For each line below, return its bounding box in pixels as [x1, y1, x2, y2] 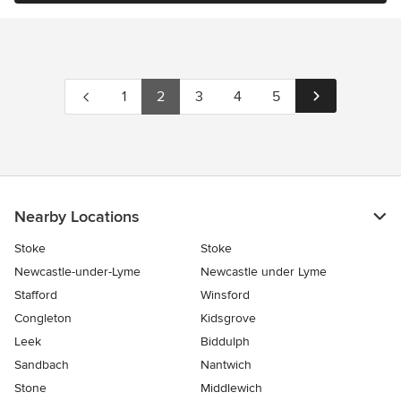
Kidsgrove [200, 311, 256, 326]
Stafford [14, 287, 57, 303]
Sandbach [14, 357, 69, 372]
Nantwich [200, 357, 252, 372]
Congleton [14, 311, 72, 326]
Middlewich [200, 380, 262, 396]
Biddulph [200, 334, 250, 349]
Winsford [200, 287, 250, 303]
